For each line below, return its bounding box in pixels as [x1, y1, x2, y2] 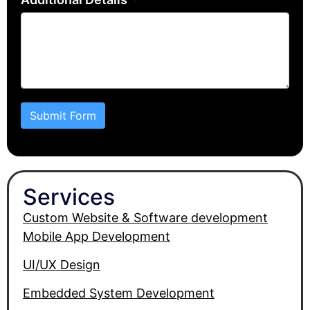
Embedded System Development [23, 286, 215, 301]
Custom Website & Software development [23, 210, 268, 225]
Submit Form [30, 108, 96, 122]
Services [23, 183, 115, 210]
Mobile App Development [23, 228, 170, 244]
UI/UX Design [23, 257, 100, 272]
